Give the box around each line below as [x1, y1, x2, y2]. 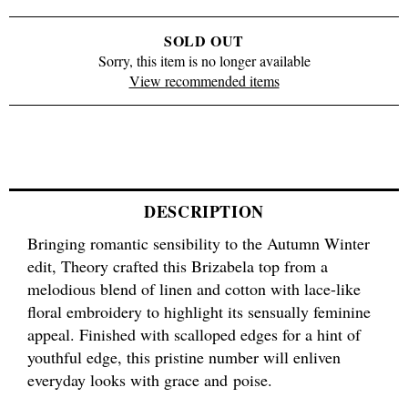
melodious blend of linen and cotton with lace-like [27, 277, 361, 300]
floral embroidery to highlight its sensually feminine [27, 300, 371, 322]
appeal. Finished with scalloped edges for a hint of [27, 322, 361, 345]
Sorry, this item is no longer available [97, 51, 311, 71]
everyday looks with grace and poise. [27, 368, 272, 391]
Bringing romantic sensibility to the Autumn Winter [27, 231, 370, 254]
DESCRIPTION [144, 199, 264, 223]
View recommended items [128, 71, 280, 91]
